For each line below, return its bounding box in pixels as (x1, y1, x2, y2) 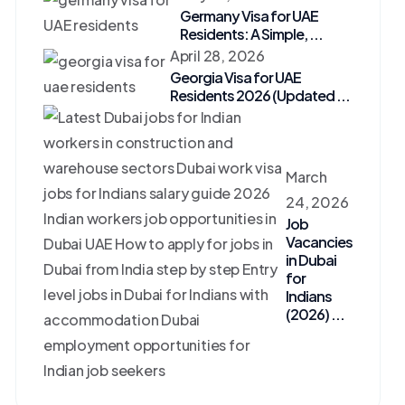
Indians (286, 287, 332, 306)
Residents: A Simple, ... (180, 24, 324, 43)
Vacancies (286, 232, 353, 251)
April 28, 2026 (169, 46, 265, 65)
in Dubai (286, 250, 336, 269)
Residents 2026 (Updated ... (169, 86, 350, 105)
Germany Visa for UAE (180, 6, 319, 25)
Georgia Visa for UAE (169, 68, 301, 87)
